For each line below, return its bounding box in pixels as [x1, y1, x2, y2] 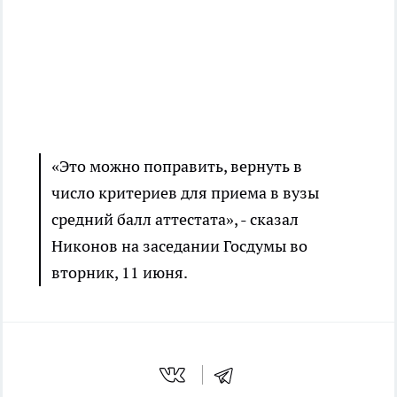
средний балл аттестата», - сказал [51, 209, 299, 230]
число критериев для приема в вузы [51, 183, 319, 203]
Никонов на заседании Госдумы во [51, 236, 307, 256]
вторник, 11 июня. [51, 262, 188, 283]
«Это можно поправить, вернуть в [51, 156, 302, 176]
